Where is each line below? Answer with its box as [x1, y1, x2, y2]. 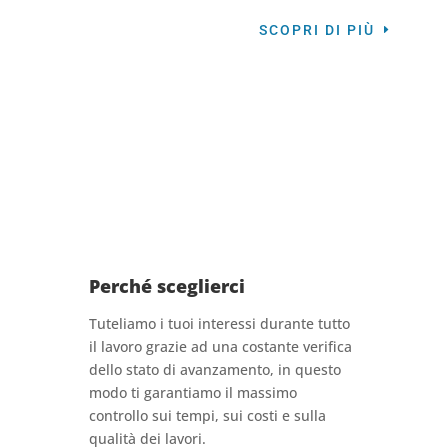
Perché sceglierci [88, 274, 245, 299]
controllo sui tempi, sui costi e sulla [88, 406, 326, 426]
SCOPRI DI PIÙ [259, 22, 376, 39]
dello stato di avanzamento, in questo [88, 360, 341, 380]
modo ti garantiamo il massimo [88, 383, 297, 403]
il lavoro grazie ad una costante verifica [88, 337, 352, 357]
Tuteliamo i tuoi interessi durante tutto [88, 314, 350, 334]
